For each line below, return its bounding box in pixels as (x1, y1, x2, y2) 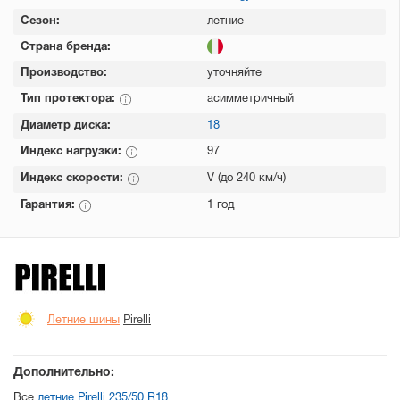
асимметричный (207, 94, 294, 104)
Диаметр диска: (21, 121, 111, 131)
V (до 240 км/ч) (207, 173, 286, 184)
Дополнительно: (13, 367, 114, 379)
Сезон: (21, 16, 60, 27)
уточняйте (207, 68, 262, 79)
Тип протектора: (21, 94, 119, 104)
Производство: (21, 68, 107, 79)
